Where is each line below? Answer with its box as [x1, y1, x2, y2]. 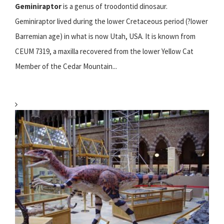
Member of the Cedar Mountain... [15, 61, 117, 71]
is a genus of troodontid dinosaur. [61, 1, 167, 11]
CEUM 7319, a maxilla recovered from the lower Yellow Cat [15, 46, 193, 56]
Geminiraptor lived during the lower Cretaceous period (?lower [15, 16, 208, 26]
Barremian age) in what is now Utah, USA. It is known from [15, 31, 195, 41]
